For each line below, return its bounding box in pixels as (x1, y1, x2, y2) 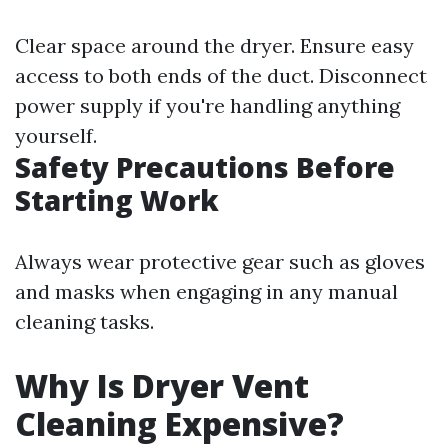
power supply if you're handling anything (15, 93, 400, 118)
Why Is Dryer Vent (15, 364, 309, 407)
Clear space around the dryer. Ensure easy (15, 33, 414, 58)
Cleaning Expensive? (15, 402, 344, 445)
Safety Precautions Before (15, 148, 395, 186)
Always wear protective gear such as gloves (15, 249, 425, 274)
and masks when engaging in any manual (15, 279, 398, 304)
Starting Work (15, 181, 219, 219)
